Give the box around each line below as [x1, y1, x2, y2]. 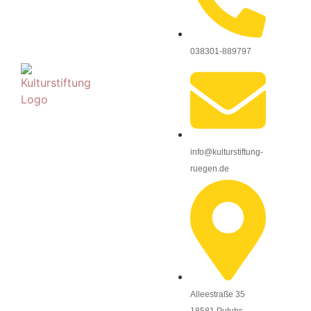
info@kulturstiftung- [190, 147, 263, 158]
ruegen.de [190, 164, 229, 174]
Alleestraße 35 [190, 289, 245, 300]
